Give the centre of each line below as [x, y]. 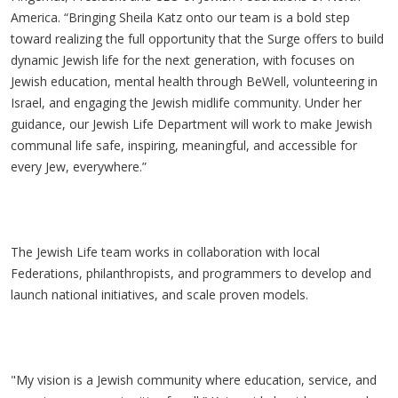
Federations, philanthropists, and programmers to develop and [191, 273]
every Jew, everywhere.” [79, 167]
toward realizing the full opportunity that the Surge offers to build [197, 39]
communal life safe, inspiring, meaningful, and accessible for [184, 145]
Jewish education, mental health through [128, 81]
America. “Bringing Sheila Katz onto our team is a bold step [180, 17]
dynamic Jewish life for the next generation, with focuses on [183, 60]
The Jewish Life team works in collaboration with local [165, 252]
